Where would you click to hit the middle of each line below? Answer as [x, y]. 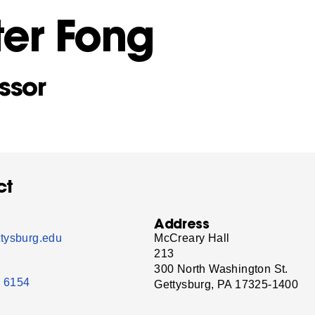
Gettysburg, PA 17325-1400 [226, 285]
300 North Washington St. [221, 269]
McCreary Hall [192, 238]
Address [182, 224]
